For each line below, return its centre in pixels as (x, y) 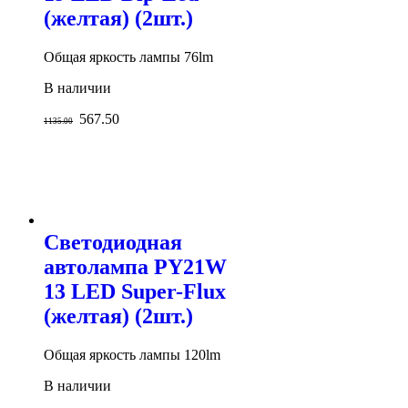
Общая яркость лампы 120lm (132, 354)
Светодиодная (113, 242)
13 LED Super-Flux (135, 291)
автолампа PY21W (135, 266)
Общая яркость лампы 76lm (128, 56)
